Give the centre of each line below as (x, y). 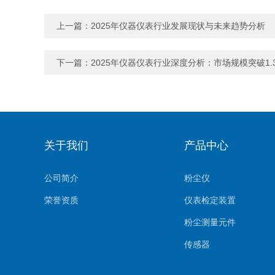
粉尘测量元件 (210, 222)
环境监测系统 (210, 266)
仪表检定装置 (210, 200)
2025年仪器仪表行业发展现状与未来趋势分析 (178, 26)
